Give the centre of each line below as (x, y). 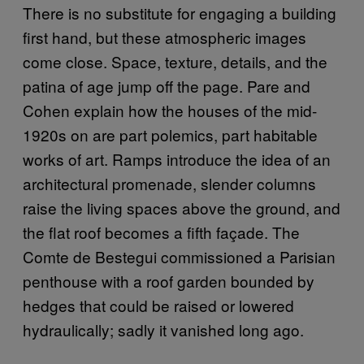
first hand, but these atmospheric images (165, 37)
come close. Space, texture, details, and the (175, 61)
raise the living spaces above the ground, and (182, 208)
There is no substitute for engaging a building (180, 13)
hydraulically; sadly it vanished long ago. (163, 329)
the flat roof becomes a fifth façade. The (161, 232)
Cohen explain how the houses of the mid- (170, 110)
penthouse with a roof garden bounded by (169, 281)
